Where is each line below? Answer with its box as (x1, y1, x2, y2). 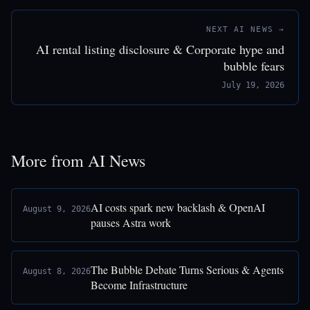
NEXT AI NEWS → (206, 25, 284, 34)
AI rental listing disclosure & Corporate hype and (36, 41, 284, 57)
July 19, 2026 (221, 80, 284, 90)
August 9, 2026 (23, 204, 91, 214)
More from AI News (11, 149, 145, 172)
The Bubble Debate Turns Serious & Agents (91, 262, 284, 277)
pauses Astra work (91, 215, 171, 230)
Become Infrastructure (91, 277, 188, 292)
